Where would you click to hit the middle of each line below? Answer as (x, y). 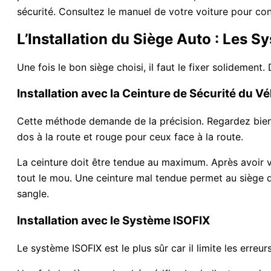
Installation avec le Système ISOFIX (113, 220)
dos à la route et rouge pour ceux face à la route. (130, 137)
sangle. (33, 194)
